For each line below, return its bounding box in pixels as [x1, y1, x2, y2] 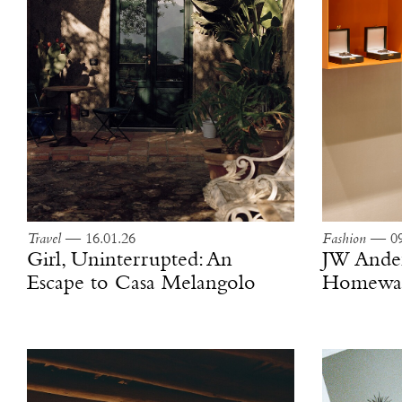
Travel [27, 231, 61, 247]
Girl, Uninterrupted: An [27, 249, 232, 271]
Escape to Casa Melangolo [27, 272, 256, 294]
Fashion [321, 231, 366, 247]
